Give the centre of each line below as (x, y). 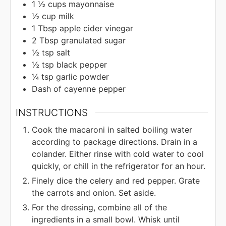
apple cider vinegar (96, 28)
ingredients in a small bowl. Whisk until (106, 219)
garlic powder (82, 76)
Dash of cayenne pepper (79, 89)
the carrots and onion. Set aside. (94, 192)
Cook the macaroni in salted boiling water (112, 129)
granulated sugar (93, 40)
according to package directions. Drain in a (115, 142)
